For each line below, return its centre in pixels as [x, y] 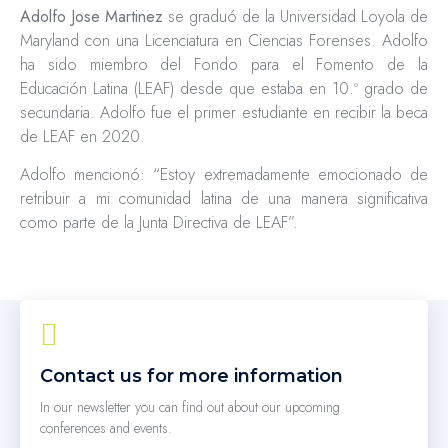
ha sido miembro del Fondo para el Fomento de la [224, 64]
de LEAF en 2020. [82, 136]
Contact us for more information [191, 375]
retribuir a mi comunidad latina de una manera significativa [224, 199]
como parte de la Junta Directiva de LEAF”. [159, 223]
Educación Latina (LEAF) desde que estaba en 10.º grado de [224, 88]
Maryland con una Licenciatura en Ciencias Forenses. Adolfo [224, 40]
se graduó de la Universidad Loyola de [295, 16]
